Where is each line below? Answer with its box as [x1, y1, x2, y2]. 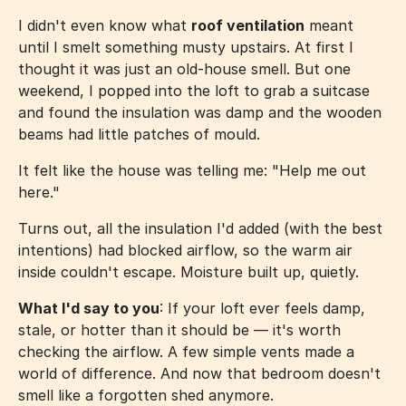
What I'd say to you [18, 298, 159, 317]
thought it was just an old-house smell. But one [18, 59, 351, 78]
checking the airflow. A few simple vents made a [18, 342, 354, 361]
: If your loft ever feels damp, [159, 298, 365, 317]
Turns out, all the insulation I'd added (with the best [18, 218, 382, 237]
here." [18, 182, 60, 201]
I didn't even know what [18, 15, 191, 34]
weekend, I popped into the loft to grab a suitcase [18, 81, 370, 100]
